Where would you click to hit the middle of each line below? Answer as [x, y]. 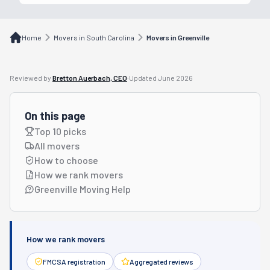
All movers [57, 146]
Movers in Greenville [178, 37]
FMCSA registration [74, 262]
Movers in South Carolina [94, 37]
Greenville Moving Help [83, 189]
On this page [55, 116]
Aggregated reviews [162, 262]
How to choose [66, 160]
